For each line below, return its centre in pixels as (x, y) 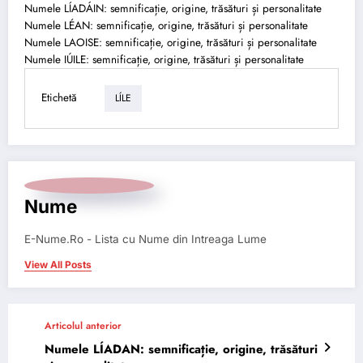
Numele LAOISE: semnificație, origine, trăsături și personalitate (171, 42)
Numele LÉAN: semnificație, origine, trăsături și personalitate (166, 25)
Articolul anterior (83, 325)
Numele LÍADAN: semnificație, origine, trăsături (181, 349)
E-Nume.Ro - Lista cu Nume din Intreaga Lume (145, 239)
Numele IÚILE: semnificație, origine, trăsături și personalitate (164, 59)
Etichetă (59, 98)
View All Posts (58, 264)
